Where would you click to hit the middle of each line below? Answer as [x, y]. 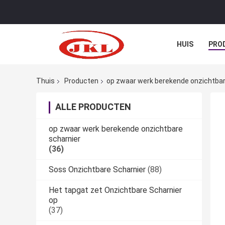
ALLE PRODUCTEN [93, 107]
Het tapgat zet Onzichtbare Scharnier [115, 190]
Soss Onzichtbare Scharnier [97, 170]
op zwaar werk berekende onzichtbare [116, 129]
